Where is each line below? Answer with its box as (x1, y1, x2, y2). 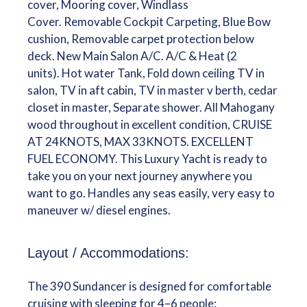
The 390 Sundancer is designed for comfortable (27, 279, 271, 293)
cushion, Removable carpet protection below (27, 32, 254, 46)
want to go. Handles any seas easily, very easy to (27, 186, 275, 200)
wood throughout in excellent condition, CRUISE (27, 117, 272, 132)
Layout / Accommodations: (27, 245, 189, 260)
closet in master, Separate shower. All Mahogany (27, 100, 275, 114)
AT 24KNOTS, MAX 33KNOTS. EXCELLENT (27, 134, 254, 149)
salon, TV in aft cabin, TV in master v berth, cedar (27, 83, 278, 97)
